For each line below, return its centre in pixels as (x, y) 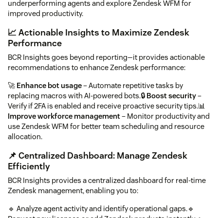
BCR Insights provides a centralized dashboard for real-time (107, 181)
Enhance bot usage (49, 85)
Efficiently (29, 166)
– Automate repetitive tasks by (132, 85)
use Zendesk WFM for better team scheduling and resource (106, 126)
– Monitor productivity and (165, 116)
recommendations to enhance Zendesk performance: (97, 67)
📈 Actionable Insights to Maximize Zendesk (99, 32)
